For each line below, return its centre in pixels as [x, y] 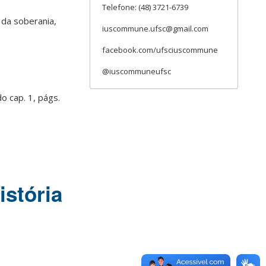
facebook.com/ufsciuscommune [160, 50]
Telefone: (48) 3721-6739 [145, 7]
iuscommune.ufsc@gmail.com [155, 28]
